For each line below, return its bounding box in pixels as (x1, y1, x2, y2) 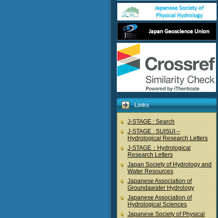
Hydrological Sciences (127, 201, 187, 208)
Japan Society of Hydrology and (127, 161, 212, 168)
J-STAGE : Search (127, 118, 175, 125)
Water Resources (127, 168, 173, 175)
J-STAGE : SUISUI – (127, 128, 180, 135)
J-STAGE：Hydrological (127, 145, 191, 151)
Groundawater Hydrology (127, 184, 194, 191)
